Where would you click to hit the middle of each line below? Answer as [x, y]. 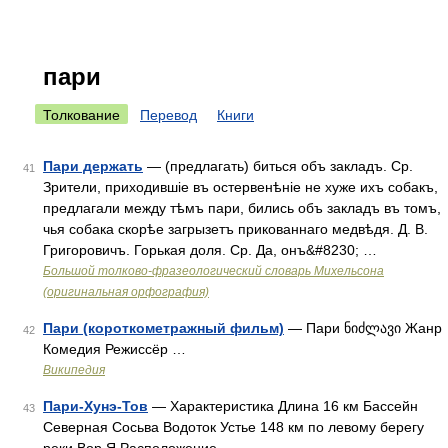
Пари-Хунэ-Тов [95, 406]
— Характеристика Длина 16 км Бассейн [283, 406]
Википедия [74, 370]
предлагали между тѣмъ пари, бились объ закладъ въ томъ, [242, 208]
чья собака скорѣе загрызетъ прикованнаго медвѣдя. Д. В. [235, 229]
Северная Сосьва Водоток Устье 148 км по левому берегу [233, 427]
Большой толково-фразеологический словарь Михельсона [213, 271]
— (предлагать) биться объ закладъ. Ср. [278, 166]
